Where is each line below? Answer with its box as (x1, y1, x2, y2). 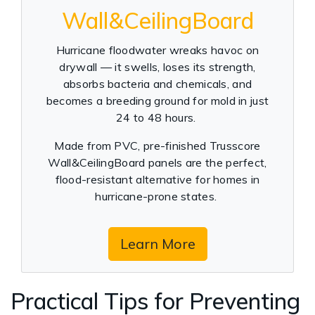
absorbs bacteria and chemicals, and (63, 77, 252, 91)
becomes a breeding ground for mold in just (46, 94, 269, 108)
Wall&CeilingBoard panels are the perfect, (48, 155, 267, 169)
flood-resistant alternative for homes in (55, 172, 260, 186)
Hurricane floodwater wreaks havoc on (56, 43, 259, 57)
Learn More (120, 235, 195, 252)
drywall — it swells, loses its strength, (59, 60, 256, 74)
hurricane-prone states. (95, 189, 220, 203)
